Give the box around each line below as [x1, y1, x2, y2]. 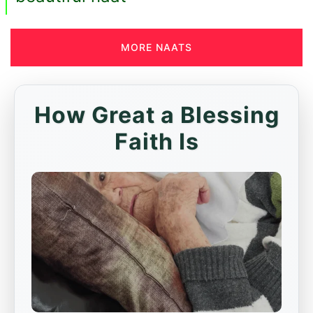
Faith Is [114, 128, 199, 155]
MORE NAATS [121, 41, 192, 53]
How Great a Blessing [34, 101, 279, 129]
